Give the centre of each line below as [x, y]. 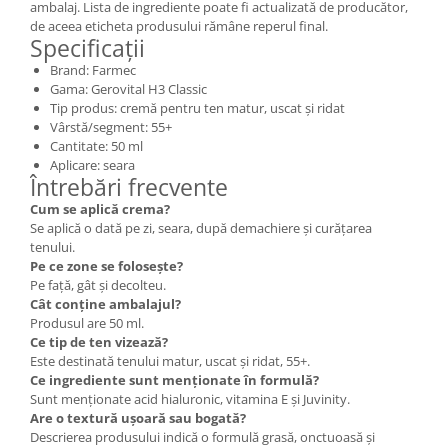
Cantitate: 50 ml [96, 145]
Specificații [87, 47]
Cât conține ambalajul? [105, 303]
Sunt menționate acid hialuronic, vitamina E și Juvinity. [190, 398]
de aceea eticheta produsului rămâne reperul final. [179, 25]
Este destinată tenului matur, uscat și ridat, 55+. [170, 360]
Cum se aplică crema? [100, 208]
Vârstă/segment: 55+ [111, 126]
